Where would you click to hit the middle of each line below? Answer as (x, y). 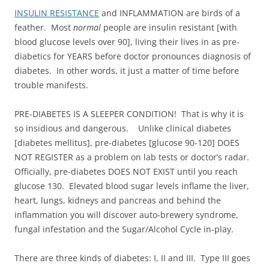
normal (87, 27)
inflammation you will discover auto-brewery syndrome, (126, 214)
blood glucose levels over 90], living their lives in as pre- (127, 41)
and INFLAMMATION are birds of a (170, 13)
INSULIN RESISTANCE (57, 13)
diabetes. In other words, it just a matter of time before (127, 70)
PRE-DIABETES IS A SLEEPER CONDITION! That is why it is (129, 113)
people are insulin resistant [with (169, 27)
